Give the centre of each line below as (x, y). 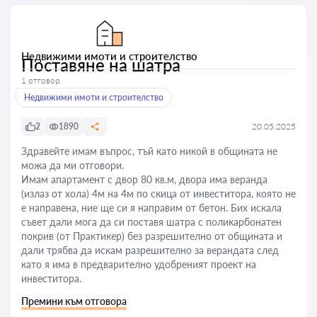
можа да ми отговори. (73, 165)
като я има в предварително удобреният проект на (139, 264)
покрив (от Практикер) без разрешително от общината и (152, 236)
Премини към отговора (74, 301)
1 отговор (41, 80)
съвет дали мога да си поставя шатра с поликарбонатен (151, 222)
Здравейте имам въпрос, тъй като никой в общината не (149, 151)
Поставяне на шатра (101, 65)
